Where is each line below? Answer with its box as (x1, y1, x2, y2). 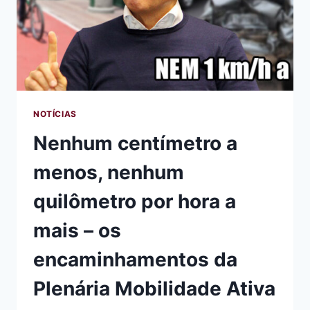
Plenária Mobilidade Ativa (33, 276, 275, 300)
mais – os (33, 218, 121, 242)
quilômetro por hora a (33, 189, 236, 213)
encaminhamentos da (33, 247, 237, 271)
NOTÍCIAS (33, 108, 77, 119)
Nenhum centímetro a (33, 131, 237, 155)
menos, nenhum (33, 160, 184, 184)
